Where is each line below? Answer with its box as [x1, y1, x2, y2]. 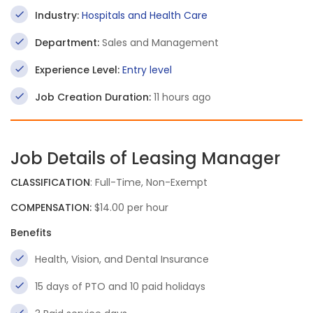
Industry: [35, 8, 79, 22]
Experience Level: [35, 63, 119, 77]
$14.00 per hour [92, 201, 168, 214]
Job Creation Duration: [35, 90, 151, 104]
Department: [35, 36, 99, 50]
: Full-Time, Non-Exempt [90, 175, 208, 189]
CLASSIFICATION [10, 175, 90, 189]
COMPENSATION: [10, 201, 92, 214]
